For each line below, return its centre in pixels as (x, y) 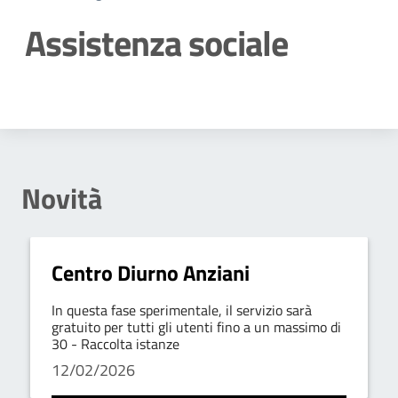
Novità (62, 198)
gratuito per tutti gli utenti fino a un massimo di (196, 327)
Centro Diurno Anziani (151, 273)
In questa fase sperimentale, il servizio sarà (182, 310)
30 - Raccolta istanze (115, 344)
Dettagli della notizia (151, 96)
